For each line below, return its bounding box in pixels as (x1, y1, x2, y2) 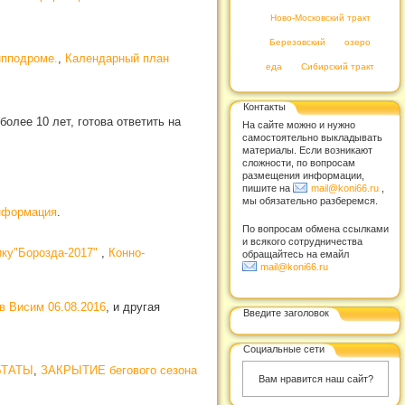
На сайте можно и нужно (242, 119, 355, 130)
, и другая (106, 300, 160, 315)
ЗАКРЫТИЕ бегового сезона (41, 363, 197, 378)
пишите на (242, 183, 293, 193)
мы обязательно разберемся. (242, 195, 378, 206)
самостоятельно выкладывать (242, 132, 382, 143)
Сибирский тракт (301, 61, 375, 71)
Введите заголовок (243, 306, 329, 318)
